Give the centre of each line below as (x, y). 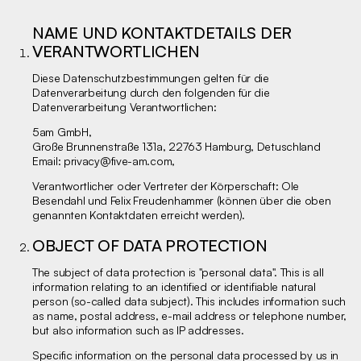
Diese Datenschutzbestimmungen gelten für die (151, 78)
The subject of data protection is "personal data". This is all (178, 272)
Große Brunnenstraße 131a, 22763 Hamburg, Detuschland (176, 146)
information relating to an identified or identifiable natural (174, 286)
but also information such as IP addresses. (138, 330)
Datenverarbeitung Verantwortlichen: (124, 107)
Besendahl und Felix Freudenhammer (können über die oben (182, 200)
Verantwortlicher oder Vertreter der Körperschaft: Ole (166, 186)
